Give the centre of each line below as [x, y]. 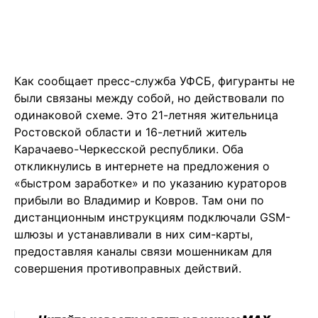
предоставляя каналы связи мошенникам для [143, 252]
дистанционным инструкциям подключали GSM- [152, 218]
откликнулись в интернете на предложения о [142, 166]
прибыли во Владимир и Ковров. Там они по [139, 201]
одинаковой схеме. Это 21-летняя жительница [146, 115]
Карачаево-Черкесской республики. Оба [129, 149]
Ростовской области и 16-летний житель [131, 132]
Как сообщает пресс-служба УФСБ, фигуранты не [154, 81]
